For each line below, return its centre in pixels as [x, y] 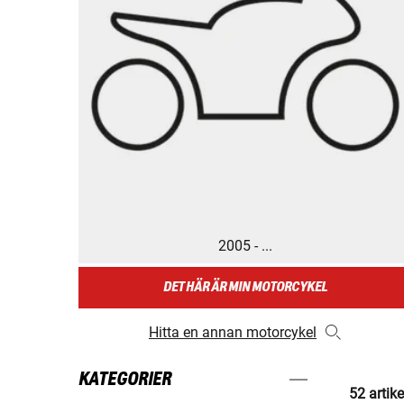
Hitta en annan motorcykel [232, 333]
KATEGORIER [125, 380]
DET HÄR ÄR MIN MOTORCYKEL [245, 288]
